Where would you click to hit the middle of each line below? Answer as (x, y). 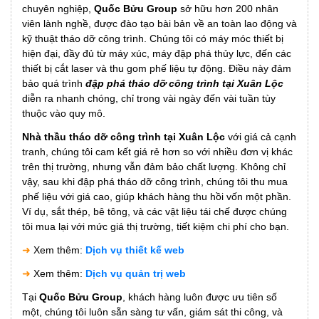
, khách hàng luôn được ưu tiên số (200, 297)
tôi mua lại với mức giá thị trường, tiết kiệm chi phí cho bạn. (156, 227)
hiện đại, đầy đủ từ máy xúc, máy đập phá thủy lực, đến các (157, 54)
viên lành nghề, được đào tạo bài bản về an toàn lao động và (159, 24)
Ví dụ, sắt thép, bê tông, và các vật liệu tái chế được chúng (155, 212)
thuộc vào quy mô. (64, 114)
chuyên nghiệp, (58, 9)
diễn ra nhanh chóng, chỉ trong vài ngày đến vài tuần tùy (149, 99)
